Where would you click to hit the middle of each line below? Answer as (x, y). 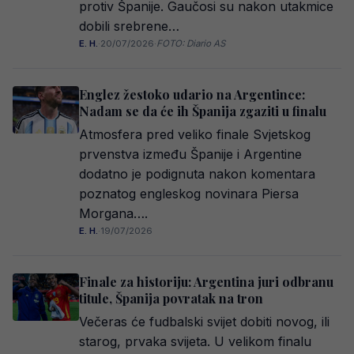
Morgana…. (113, 213)
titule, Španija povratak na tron (171, 298)
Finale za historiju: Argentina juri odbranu (206, 282)
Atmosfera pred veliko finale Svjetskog (195, 134)
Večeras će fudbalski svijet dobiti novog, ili (204, 322)
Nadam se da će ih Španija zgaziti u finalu (203, 111)
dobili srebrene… (129, 26)
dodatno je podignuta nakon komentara (197, 174)
